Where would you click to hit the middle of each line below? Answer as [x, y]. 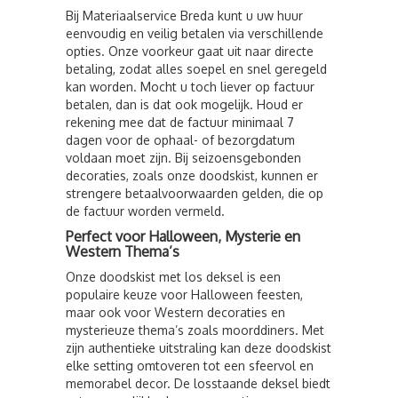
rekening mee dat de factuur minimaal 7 [180, 122]
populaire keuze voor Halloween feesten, [184, 295]
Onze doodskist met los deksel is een [173, 277]
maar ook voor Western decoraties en [175, 312]
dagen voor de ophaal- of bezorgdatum [180, 140]
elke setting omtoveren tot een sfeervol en [190, 366]
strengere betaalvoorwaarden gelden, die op [195, 193]
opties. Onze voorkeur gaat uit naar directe [190, 51]
